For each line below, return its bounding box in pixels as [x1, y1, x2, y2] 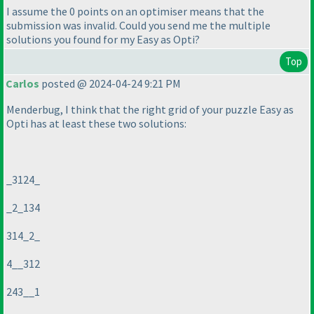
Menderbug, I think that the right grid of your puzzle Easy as [6, 102, 294, 117]
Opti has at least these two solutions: [6, 116, 186, 131]
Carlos [6, 76, 39, 91]
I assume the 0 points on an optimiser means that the [6, 4, 264, 19]
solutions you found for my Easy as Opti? [6, 32, 200, 47]
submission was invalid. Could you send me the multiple [6, 18, 271, 33]
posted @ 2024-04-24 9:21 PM [39, 76, 181, 91]
